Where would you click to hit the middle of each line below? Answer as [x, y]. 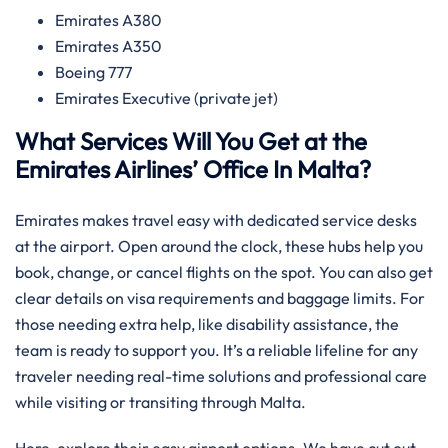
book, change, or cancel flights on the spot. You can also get [224, 272]
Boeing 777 [93, 72]
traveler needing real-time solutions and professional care [221, 376]
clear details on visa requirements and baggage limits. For [220, 298]
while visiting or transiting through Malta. [160, 402]
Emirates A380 [110, 20]
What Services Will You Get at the [191, 141]
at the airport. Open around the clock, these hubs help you [219, 246]
